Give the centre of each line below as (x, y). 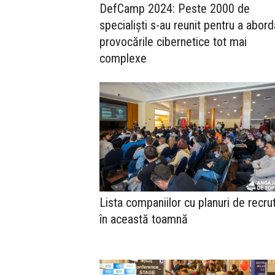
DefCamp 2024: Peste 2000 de (175, 9)
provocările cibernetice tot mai (173, 42)
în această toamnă (144, 219)
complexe (123, 59)
